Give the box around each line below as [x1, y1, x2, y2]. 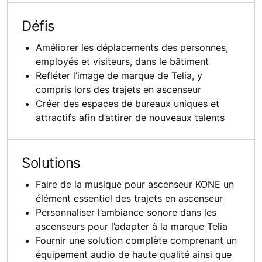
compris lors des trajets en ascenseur [36, 83, 201, 95]
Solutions [22, 154, 81, 171]
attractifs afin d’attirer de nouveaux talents [36, 111, 225, 123]
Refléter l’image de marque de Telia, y [36, 69, 202, 81]
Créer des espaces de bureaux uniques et [36, 97, 219, 109]
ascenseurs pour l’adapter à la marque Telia [36, 220, 227, 232]
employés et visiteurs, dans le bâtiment [36, 55, 209, 67]
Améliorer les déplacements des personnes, [36, 41, 228, 53]
